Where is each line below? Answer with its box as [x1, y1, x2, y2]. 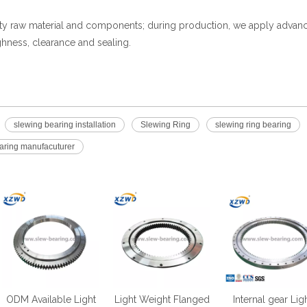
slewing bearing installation [14, 120, 116, 130]
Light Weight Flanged [114, 294, 210, 305]
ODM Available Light [5, 294, 96, 305]
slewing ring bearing [215, 120, 291, 130]
